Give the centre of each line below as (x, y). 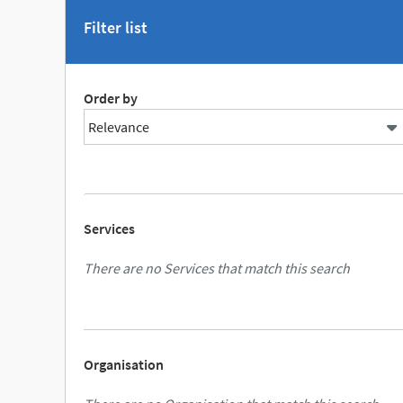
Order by (111, 98)
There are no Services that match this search (217, 268)
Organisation (124, 364)
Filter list (116, 27)
